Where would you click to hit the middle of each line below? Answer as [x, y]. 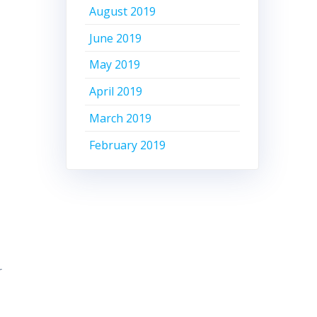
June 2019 [116, 38]
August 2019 [123, 11]
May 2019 [115, 65]
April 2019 [116, 92]
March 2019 [121, 118]
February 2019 [128, 145]
